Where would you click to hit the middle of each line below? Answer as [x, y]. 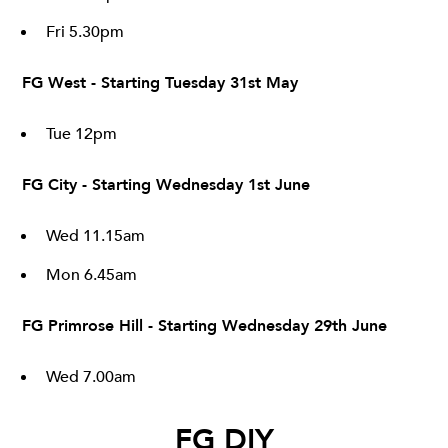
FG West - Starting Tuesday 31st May [160, 83]
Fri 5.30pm [85, 32]
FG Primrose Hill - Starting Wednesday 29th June [204, 326]
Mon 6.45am [91, 275]
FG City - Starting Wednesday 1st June [166, 185]
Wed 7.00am [91, 377]
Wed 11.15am [95, 236]
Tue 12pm [81, 134]
